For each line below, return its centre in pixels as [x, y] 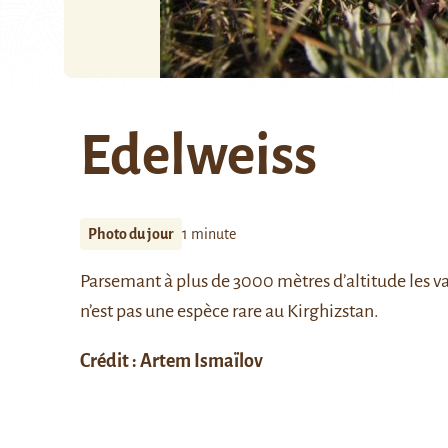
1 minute [209, 234]
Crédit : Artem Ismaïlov [171, 361]
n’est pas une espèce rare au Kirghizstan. [229, 311]
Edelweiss [198, 156]
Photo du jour [131, 234]
